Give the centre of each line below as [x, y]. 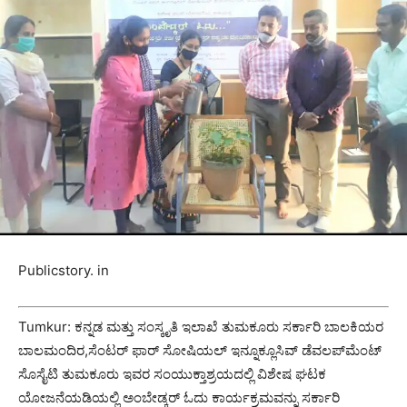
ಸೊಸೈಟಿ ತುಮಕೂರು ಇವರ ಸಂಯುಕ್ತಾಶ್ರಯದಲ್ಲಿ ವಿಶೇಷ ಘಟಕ [172, 373]
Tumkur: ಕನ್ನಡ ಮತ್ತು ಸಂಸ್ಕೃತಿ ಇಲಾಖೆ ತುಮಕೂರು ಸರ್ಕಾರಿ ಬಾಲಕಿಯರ [201, 326]
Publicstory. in [64, 271]
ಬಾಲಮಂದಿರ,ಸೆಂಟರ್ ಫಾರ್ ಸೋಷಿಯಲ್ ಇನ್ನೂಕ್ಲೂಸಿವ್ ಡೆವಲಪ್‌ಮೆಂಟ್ [200, 350]
